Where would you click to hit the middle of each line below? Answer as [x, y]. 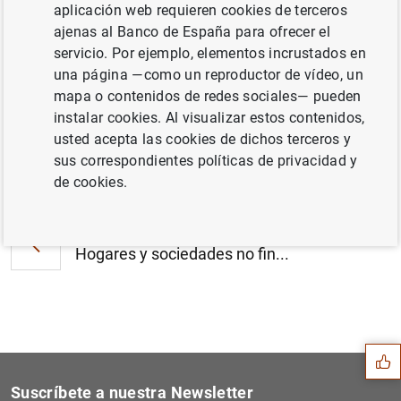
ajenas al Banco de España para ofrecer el [192, 32]
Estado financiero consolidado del [191, 23]
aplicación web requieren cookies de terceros [200, 10]
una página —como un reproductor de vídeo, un [208, 75]
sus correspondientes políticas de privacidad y [205, 161]
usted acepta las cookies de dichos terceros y [202, 139]
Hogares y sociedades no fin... [182, 253]
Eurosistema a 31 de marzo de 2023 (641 [215, 45]
